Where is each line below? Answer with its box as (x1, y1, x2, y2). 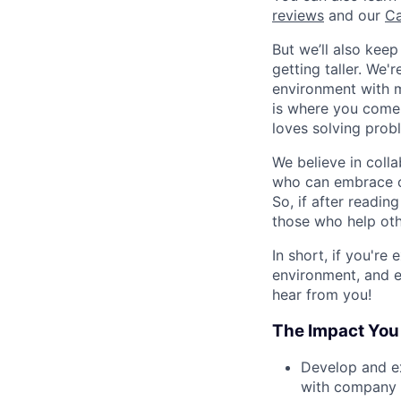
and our (324, 6, 385, 24)
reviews (272, 6, 324, 24)
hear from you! (272, 286, 371, 303)
